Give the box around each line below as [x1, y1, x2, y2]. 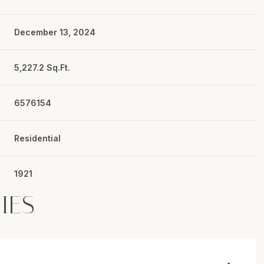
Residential [14, 133, 61, 143]
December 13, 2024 [14, 27, 96, 37]
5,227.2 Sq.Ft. [14, 62, 71, 72]
